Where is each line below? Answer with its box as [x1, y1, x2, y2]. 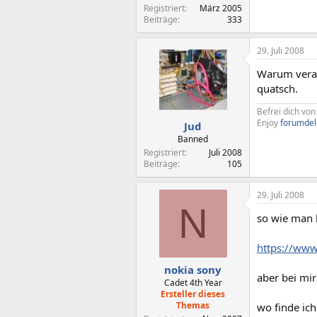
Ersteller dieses [161, 288, 225, 300]
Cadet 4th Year [163, 277, 222, 289]
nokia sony [164, 263, 221, 277]
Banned [178, 132, 208, 145]
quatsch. [257, 81, 298, 96]
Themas [176, 299, 209, 311]
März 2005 [200, 2, 242, 14]
